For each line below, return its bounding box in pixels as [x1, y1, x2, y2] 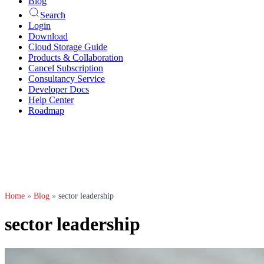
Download [28, 31, 68, 41]
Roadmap [28, 105, 64, 115]
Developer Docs [28, 84, 89, 94]
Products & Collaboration [28, 52, 123, 62]
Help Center [28, 95, 74, 105]
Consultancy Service [28, 74, 105, 84]
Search [40, 10, 65, 20]
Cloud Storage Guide [28, 42, 107, 52]
